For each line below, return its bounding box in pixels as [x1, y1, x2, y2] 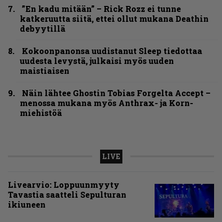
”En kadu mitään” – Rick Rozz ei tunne [22, 3, 181, 14]
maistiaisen [20, 65, 69, 76]
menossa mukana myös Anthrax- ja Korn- [20, 97, 193, 108]
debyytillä [20, 23, 65, 34]
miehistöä [20, 107, 62, 118]
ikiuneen [8, 199, 46, 210]
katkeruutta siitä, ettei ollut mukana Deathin [20, 13, 209, 24]
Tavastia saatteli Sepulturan [8, 189, 126, 200]
